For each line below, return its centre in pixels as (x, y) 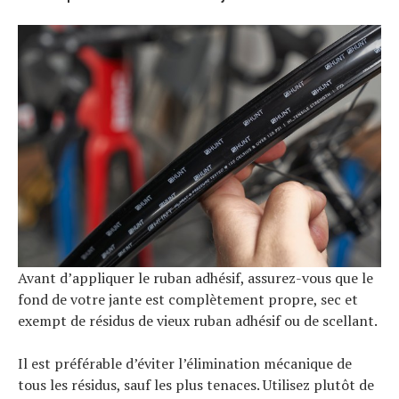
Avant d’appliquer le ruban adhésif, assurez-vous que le (195, 278)
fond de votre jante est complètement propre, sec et (188, 300)
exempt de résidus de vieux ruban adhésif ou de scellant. (198, 321)
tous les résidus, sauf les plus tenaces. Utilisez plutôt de (196, 385)
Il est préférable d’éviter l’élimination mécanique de (185, 364)
